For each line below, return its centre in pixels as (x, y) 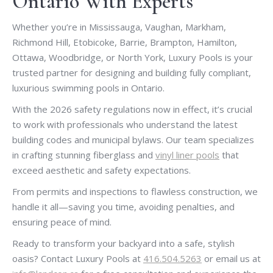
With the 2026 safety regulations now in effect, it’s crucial (132, 109)
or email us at (231, 259)
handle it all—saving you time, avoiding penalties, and (123, 207)
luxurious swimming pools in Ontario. (88, 88)
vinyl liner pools (187, 155)
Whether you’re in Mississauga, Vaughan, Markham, (119, 27)
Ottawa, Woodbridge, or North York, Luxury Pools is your (133, 58)
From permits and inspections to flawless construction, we (135, 192)
